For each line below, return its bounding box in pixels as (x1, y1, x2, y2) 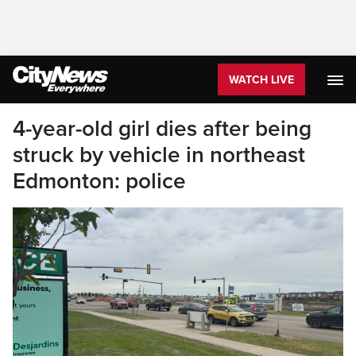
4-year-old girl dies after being (13, 115, 311, 142)
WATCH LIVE (229, 73, 294, 87)
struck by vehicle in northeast (13, 141, 305, 168)
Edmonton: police (13, 168, 186, 195)
